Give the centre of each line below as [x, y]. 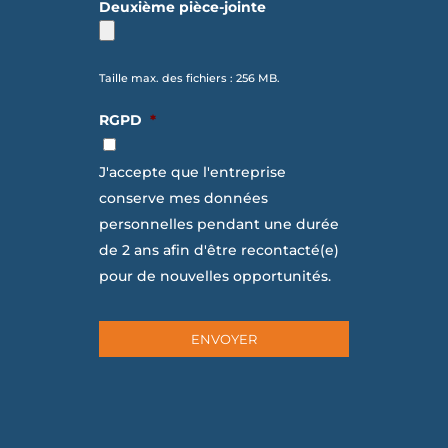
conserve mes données [183, 197]
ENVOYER [224, 338]
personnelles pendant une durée [218, 223]
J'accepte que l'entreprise [192, 171]
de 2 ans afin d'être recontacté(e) [218, 249]
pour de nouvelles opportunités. [214, 275]
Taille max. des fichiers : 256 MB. [189, 77]
